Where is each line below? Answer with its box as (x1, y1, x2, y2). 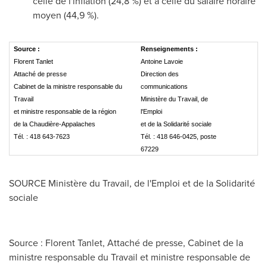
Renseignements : (141, 45, 198, 52)
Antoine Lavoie (141, 58, 183, 65)
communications (141, 83, 188, 90)
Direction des (141, 70, 179, 77)
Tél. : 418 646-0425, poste (141, 133, 216, 140)
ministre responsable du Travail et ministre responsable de (9, 250, 250, 264)
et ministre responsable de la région (14, 108, 116, 115)
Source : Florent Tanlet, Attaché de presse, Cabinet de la (9, 236, 243, 250)
